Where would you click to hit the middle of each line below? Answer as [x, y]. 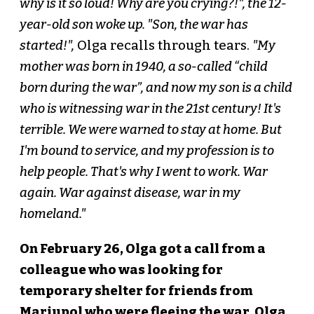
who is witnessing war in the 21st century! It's [150, 109]
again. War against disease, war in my [130, 193]
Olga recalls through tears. [163, 46]
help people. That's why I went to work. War [143, 172]
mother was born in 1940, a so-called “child [143, 67]
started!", [47, 46]
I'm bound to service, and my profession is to [146, 151]
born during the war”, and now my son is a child [156, 88]
